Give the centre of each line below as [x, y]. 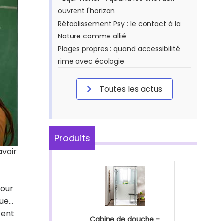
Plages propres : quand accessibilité [119, 49]
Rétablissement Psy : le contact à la [119, 24]
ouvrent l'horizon [86, 11]
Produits [72, 138]
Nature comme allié [92, 36]
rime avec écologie [91, 61]
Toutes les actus [130, 89]
